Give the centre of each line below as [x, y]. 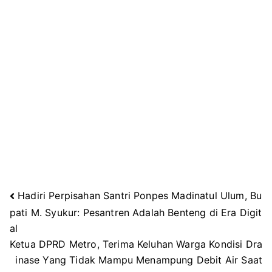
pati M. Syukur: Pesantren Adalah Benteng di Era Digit [136, 212]
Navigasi [49, 206]
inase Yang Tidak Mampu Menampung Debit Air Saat [139, 260]
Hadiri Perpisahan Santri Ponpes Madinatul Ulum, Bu [140, 196]
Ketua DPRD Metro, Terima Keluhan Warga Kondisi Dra [136, 244]
